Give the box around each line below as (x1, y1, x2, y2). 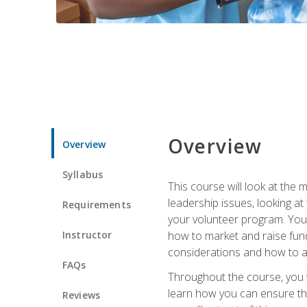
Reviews (62, 288, 101, 302)
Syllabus (62, 167, 103, 181)
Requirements (62, 197, 131, 211)
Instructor (62, 228, 112, 241)
